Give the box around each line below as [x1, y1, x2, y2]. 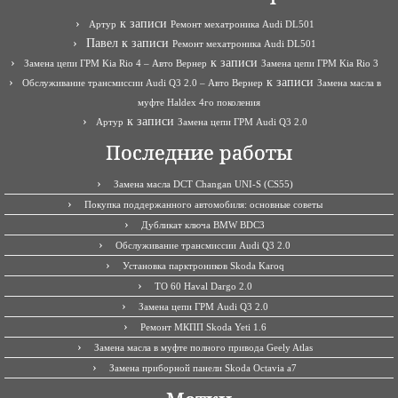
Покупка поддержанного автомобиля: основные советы [84, 198, 322, 210]
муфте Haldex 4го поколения [138, 96, 260, 107]
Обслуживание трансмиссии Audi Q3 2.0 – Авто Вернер [21, 76, 263, 88]
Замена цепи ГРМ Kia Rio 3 [261, 57, 378, 68]
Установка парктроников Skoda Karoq [122, 259, 284, 271]
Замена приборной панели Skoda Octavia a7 [109, 362, 297, 373]
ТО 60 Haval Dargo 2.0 [154, 280, 252, 291]
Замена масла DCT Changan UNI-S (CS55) [113, 178, 293, 189]
